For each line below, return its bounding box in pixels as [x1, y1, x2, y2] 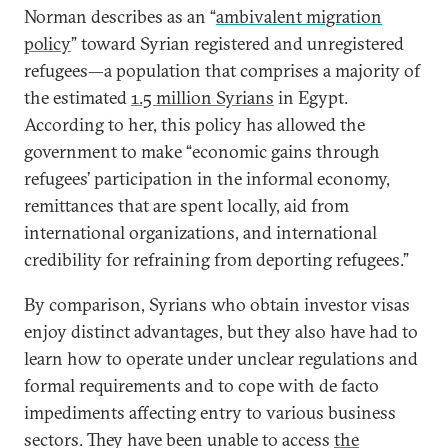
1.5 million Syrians [131, 85, 274, 109]
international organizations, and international [24, 220, 377, 244]
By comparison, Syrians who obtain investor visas [24, 292, 410, 316]
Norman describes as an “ [24, 4, 216, 28]
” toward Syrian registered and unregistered [71, 31, 404, 55]
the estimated [24, 85, 131, 109]
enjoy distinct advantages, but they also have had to [24, 319, 418, 343]
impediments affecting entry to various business [24, 400, 396, 424]
